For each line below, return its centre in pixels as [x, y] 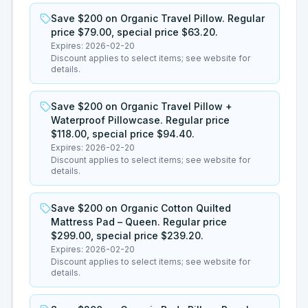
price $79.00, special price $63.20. [134, 32]
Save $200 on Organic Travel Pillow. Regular [158, 18]
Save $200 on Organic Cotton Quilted [141, 208]
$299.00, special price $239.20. [127, 235]
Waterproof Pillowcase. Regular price [140, 120]
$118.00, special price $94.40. [123, 134]
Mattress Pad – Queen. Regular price [139, 222]
